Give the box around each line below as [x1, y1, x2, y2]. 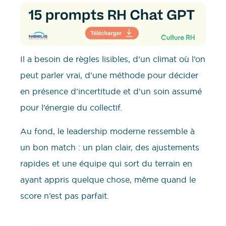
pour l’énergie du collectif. [20, 102, 122, 113]
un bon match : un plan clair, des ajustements [20, 142, 199, 152]
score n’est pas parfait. [20, 190, 109, 201]
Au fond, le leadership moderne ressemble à [20, 126, 195, 136]
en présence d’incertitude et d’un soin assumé [20, 86, 202, 97]
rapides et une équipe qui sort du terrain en [20, 158, 192, 168]
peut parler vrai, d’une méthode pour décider [20, 70, 198, 81]
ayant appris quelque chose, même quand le [20, 174, 196, 185]
